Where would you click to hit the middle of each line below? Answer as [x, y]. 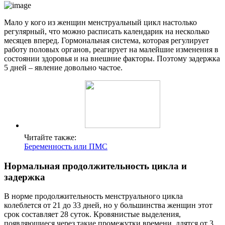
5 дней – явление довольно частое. [63, 67]
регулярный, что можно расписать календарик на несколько [107, 31]
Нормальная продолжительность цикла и [95, 166]
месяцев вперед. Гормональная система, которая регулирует [106, 40]
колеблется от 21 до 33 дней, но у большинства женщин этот [108, 205]
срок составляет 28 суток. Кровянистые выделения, [92, 214]
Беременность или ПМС [66, 146]
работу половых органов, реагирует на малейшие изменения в [111, 49]
